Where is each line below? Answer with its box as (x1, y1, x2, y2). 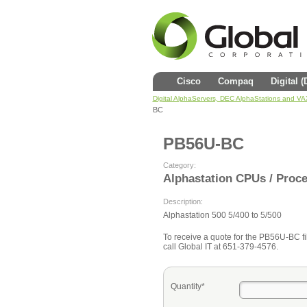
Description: (162, 197, 203, 206)
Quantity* (170, 282, 205, 291)
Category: (162, 161, 196, 169)
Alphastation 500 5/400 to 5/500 (162, 210, 282, 220)
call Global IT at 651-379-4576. (162, 242, 278, 251)
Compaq (217, 76, 254, 86)
